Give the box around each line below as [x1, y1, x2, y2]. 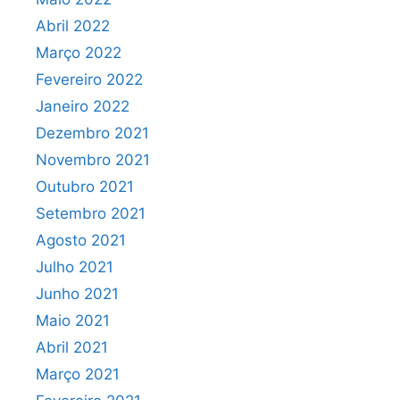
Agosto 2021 [36, 231, 126, 249]
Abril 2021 [36, 338, 108, 356]
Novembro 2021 [36, 151, 150, 169]
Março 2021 [36, 365, 120, 383]
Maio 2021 [36, 312, 110, 329]
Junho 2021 [36, 285, 119, 303]
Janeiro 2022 [36, 97, 129, 115]
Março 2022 [36, 44, 121, 62]
